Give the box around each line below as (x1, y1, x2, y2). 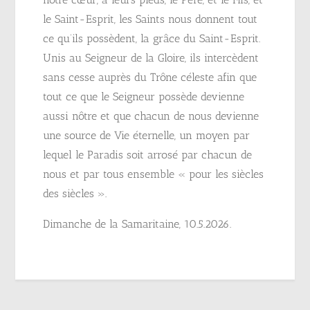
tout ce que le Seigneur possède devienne (43, 90, 245, 103)
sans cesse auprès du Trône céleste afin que (43, 71, 257, 84)
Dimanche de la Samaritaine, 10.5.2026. (43, 217, 232, 230)
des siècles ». (43, 187, 107, 200)
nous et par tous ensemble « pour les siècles (43, 167, 264, 181)
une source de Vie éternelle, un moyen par (43, 129, 250, 142)
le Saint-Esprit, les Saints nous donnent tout (43, 12, 258, 26)
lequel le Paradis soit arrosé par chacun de (43, 148, 253, 161)
